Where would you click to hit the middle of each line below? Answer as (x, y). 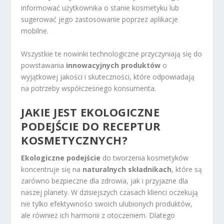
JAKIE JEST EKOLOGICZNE (90, 112)
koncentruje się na (52, 169)
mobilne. (35, 31)
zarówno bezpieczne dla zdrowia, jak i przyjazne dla (105, 181)
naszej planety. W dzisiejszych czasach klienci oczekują (110, 192)
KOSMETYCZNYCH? (74, 140)
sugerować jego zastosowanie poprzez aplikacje (100, 19)
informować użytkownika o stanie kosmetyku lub (100, 8)
